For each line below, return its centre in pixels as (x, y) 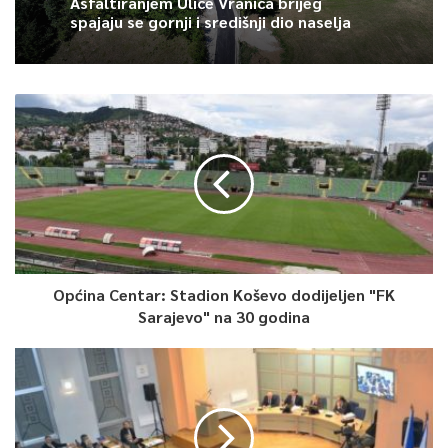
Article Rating (224, 92)
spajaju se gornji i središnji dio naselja (210, 21)
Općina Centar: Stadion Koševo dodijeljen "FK (224, 294)
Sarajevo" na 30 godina (224, 316)
